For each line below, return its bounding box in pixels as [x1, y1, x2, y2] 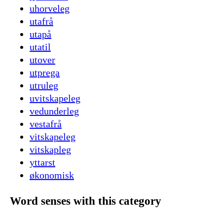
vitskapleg [30, 144, 71, 155]
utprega [30, 67, 60, 78]
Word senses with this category [10, 194, 161, 207]
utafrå [30, 16, 53, 27]
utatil [30, 41, 51, 53]
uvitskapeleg [30, 93, 80, 104]
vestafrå [30, 118, 62, 130]
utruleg [30, 80, 58, 91]
